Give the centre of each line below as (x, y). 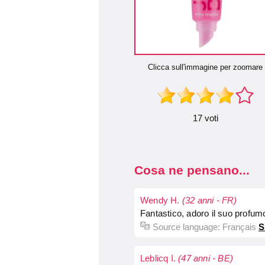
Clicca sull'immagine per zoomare (205, 67)
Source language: (188, 227)
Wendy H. (161, 200)
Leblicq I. (159, 258)
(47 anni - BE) (206, 258)
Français (239, 227)
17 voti (205, 118)
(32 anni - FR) (209, 200)
